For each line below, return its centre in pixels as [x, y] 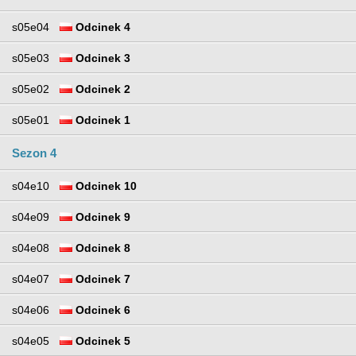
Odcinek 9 [101, 217]
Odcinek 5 [101, 341]
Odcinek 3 [101, 58]
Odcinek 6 [101, 310]
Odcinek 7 [101, 279]
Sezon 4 [34, 153]
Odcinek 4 [101, 27]
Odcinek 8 [101, 248]
